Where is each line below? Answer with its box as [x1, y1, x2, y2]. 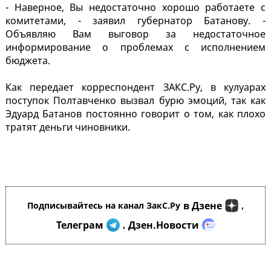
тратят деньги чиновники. [5, 120, 130, 134]
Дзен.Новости [128, 218, 199, 232]
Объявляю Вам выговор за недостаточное [5, 27, 266, 41]
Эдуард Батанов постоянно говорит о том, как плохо [5, 107, 266, 121]
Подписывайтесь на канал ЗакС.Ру [27, 200, 180, 212]
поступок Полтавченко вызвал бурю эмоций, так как [5, 94, 266, 108]
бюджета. [5, 54, 50, 68]
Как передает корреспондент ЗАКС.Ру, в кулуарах [5, 80, 266, 94]
